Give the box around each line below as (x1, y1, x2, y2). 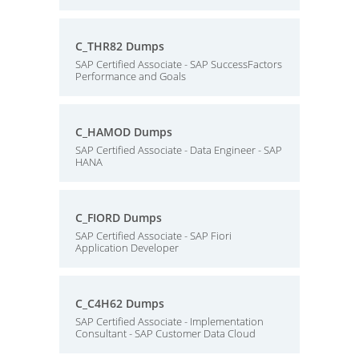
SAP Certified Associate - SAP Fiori (75, 228, 232, 243)
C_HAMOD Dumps (75, 124, 172, 139)
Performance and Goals (75, 69, 186, 83)
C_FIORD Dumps (75, 210, 162, 225)
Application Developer (75, 240, 179, 255)
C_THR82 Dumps (75, 38, 164, 54)
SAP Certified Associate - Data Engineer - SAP (75, 143, 282, 157)
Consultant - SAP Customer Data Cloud (75, 326, 256, 341)
